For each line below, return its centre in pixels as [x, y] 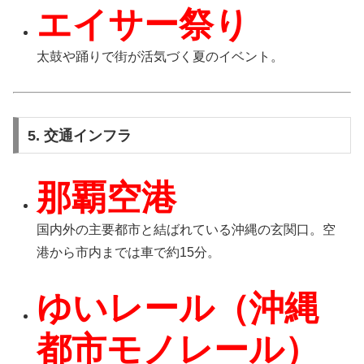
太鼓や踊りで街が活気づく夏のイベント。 [160, 57]
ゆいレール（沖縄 [178, 308]
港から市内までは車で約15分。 [129, 253]
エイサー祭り [143, 25]
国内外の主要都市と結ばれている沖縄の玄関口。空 [186, 230]
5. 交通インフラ [79, 135]
